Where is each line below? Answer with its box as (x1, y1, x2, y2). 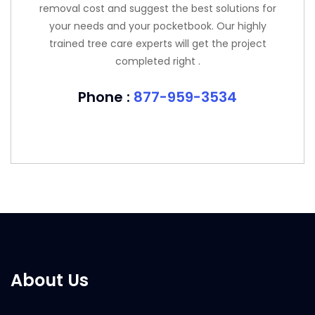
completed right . (115, 53, 200, 68)
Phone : (78, 86, 134, 107)
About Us (11, 268, 89, 292)
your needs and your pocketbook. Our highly (49, 18, 266, 33)
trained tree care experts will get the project (49, 36, 266, 51)
